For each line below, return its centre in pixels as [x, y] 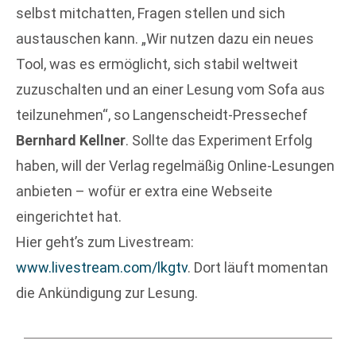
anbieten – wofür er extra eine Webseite [144, 192]
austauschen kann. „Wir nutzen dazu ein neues [165, 39]
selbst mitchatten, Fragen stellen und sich [151, 14]
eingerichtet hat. [69, 217]
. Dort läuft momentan [258, 268]
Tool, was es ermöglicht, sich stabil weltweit [157, 64]
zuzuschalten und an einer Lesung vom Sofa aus [170, 90]
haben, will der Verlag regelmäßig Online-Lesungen [175, 166]
